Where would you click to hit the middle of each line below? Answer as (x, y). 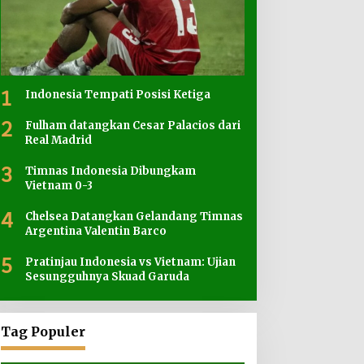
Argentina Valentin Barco (95, 232)
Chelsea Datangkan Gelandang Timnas (134, 217)
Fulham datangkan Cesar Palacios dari (132, 126)
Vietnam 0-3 (59, 186)
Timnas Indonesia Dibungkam (110, 171)
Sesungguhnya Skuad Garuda (107, 277)
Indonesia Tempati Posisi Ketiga (117, 95)
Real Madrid (58, 141)
